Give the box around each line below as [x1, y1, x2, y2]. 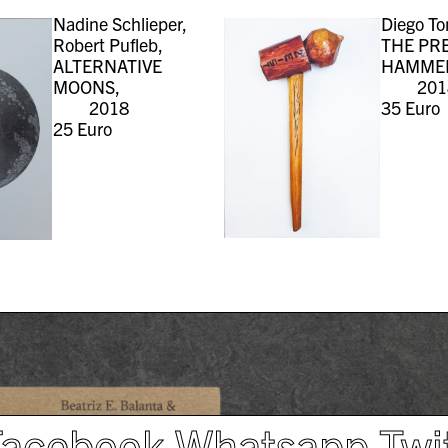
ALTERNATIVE [52, 53, 162, 77]
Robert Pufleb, [52, 32, 163, 56]
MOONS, [52, 74, 120, 98]
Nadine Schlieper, [52, 11, 187, 35]
